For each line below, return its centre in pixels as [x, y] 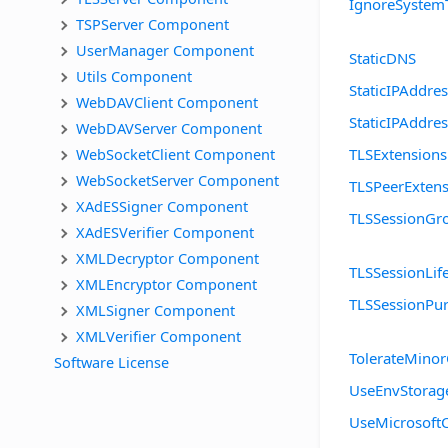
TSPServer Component [152, 23]
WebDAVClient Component [167, 101]
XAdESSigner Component [162, 205]
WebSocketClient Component [175, 153]
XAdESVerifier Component [165, 231]
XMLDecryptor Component [167, 257]
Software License [111, 361]
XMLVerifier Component [158, 335]
